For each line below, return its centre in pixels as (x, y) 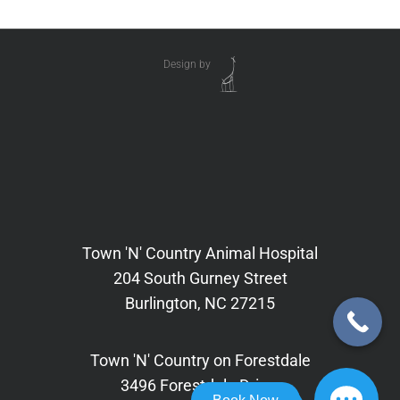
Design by (187, 64)
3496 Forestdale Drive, (200, 385)
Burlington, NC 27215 (200, 303)
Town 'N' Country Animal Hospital (200, 253)
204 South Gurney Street (200, 278)
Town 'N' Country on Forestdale (200, 360)
